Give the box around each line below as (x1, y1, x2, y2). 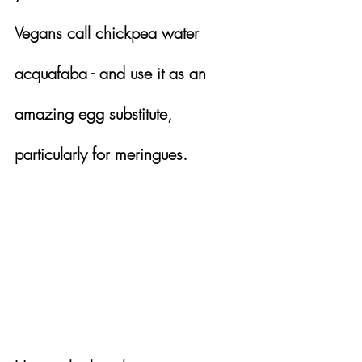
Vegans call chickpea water (15, 21, 204, 44)
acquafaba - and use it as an (15, 61, 211, 84)
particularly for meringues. (15, 142, 187, 165)
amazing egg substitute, (15, 102, 177, 124)
